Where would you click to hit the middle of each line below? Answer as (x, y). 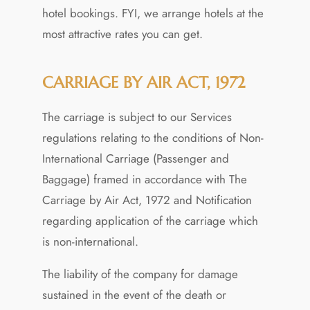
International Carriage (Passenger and (135, 158)
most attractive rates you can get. (122, 34)
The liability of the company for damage (140, 274)
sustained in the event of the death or (134, 294)
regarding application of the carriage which (150, 220)
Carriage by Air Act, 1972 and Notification (147, 200)
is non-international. (90, 241)
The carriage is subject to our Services (137, 117)
